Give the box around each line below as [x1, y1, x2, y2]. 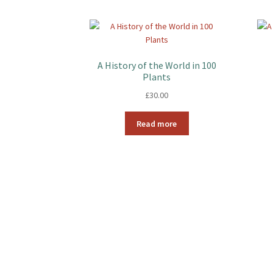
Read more [136, 118, 177, 129]
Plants [143, 71, 171, 83]
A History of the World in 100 [97, 59, 216, 72]
